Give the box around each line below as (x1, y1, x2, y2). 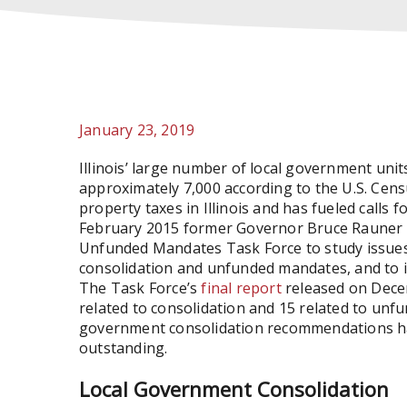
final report (201, 278, 282, 298)
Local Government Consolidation (79, 375, 389, 402)
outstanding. (79, 338, 168, 358)
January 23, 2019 (79, 120, 195, 140)
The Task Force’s (79, 278, 202, 298)
